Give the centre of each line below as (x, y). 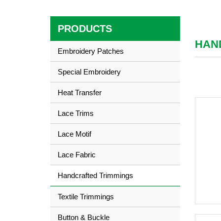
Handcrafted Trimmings (95, 176)
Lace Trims (76, 113)
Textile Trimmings (86, 197)
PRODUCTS (85, 29)
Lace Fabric (77, 155)
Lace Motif (74, 134)
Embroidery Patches (91, 51)
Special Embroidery (89, 72)
